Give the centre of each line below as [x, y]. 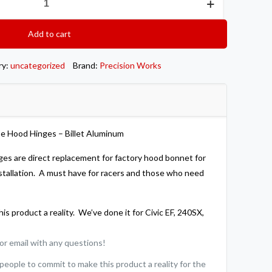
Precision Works [131, 65]
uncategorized [38, 65]
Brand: [86, 65]
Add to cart [49, 34]
